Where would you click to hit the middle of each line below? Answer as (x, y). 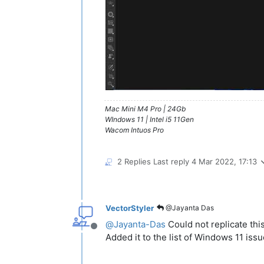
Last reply (172, 161)
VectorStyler (130, 208)
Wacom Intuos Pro (134, 130)
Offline (108, 232)
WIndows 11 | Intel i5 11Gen (149, 119)
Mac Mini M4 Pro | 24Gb (145, 109)
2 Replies (134, 161)
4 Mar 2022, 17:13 (224, 161)
